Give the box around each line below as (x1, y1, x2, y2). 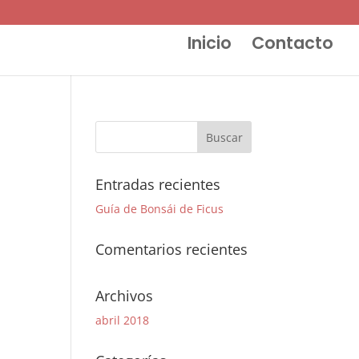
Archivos (95, 286, 154, 305)
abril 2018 (95, 313, 150, 328)
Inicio (188, 31, 232, 54)
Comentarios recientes (95, 240, 248, 259)
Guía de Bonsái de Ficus (95, 201, 224, 216)
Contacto (252, 31, 333, 54)
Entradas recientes (95, 175, 221, 194)
